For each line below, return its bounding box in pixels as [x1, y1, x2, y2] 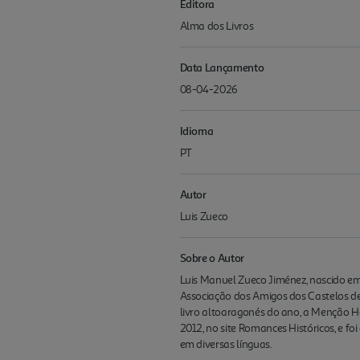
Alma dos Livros [179, 18, 254, 33]
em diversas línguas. [179, 337, 272, 351]
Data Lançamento [179, 59, 264, 74]
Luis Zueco [179, 209, 229, 223]
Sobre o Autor [179, 250, 244, 264]
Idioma [179, 123, 214, 137]
